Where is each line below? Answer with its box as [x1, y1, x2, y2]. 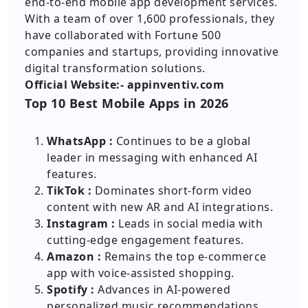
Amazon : [47, 249, 101, 264]
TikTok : [47, 183, 91, 198]
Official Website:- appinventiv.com [25, 77, 224, 92]
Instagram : [47, 216, 115, 231]
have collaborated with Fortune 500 [25, 27, 221, 43]
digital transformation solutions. [25, 60, 206, 76]
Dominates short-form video [91, 183, 252, 198]
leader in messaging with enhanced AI [47, 150, 257, 165]
